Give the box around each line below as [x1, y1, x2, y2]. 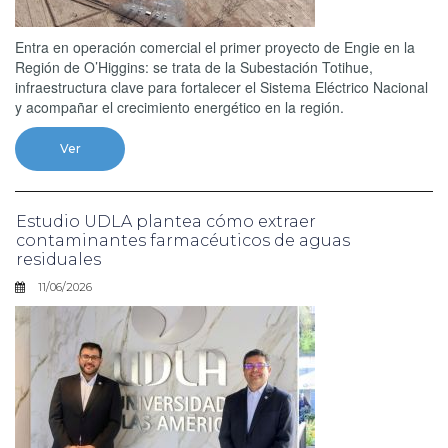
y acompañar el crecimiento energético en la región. [15, 96, 348, 117]
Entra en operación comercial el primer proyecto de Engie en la [15, 36, 415, 57]
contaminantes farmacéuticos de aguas [16, 230, 350, 250]
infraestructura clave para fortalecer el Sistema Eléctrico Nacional [15, 76, 428, 97]
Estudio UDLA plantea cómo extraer [16, 211, 316, 231]
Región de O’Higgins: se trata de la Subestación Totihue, [15, 56, 373, 77]
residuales [16, 249, 101, 269]
